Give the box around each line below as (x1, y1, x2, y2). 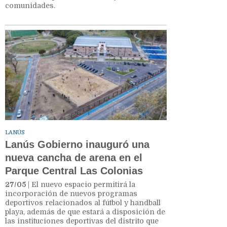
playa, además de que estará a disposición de (5, 208, 165, 216)
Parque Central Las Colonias (5, 165, 143, 177)
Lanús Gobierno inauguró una (5, 139, 149, 150)
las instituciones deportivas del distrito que (5, 217, 159, 225)
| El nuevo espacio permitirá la (26, 180, 135, 189)
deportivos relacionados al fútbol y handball (5, 199, 161, 207)
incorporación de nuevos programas (5, 190, 137, 198)
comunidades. (5, 1, 55, 10)
